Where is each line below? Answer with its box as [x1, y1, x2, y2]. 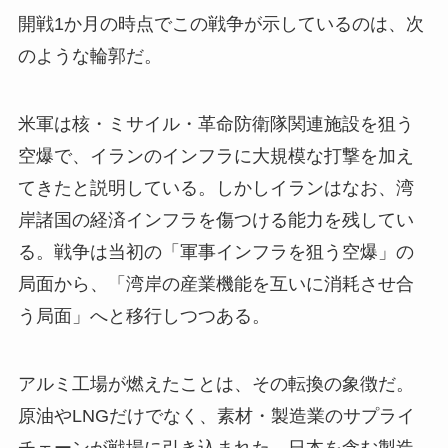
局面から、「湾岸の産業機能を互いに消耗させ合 [17, 273, 414, 294]
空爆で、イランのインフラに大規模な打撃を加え [17, 145, 414, 166]
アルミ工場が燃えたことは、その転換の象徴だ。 [17, 373, 414, 394]
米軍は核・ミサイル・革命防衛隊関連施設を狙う [17, 113, 414, 134]
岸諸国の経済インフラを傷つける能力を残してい [17, 209, 414, 230]
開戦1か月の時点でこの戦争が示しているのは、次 [17, 14, 424, 35]
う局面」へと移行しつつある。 [17, 305, 270, 326]
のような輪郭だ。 [17, 46, 162, 67]
